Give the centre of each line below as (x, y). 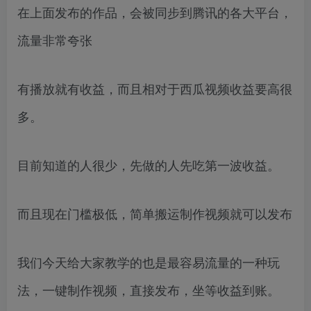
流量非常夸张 (55, 40)
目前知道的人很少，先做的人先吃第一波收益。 (149, 165)
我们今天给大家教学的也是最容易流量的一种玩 (149, 262)
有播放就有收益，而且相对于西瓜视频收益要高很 (155, 89)
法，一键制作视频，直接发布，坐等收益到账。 (149, 290)
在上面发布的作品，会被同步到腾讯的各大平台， (155, 12)
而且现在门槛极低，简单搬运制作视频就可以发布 (155, 213)
